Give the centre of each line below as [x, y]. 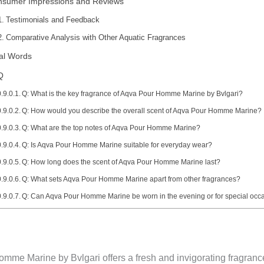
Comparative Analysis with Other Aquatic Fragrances [95, 37]
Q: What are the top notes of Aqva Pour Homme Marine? [111, 128]
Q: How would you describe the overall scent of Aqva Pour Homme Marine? [142, 110]
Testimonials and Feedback [52, 20]
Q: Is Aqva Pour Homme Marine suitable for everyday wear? [117, 145]
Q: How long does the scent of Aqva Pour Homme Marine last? [121, 162]
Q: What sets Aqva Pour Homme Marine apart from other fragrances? [131, 179]
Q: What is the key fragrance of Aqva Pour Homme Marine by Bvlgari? [133, 93]
